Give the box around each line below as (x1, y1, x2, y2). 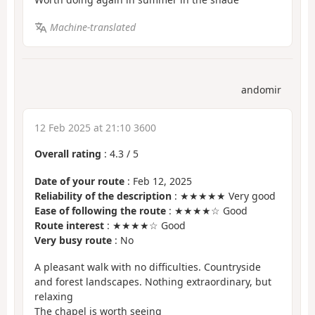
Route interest (34, 218, 104, 232)
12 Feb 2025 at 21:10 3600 (34, 121, 156, 135)
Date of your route (34, 174, 124, 188)
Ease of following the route (34, 203, 166, 217)
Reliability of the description (34, 188, 172, 202)
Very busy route (34, 233, 112, 247)
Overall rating (34, 147, 101, 161)
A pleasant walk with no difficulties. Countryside (34, 260, 261, 274)
